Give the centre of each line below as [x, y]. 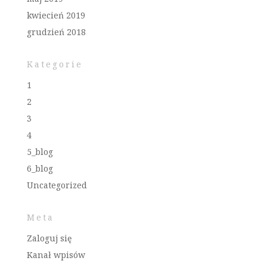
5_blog [40, 152]
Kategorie [55, 64]
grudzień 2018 [56, 32]
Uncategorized [57, 185]
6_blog [40, 168]
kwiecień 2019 [56, 15]
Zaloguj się [49, 238]
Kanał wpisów [56, 255]
